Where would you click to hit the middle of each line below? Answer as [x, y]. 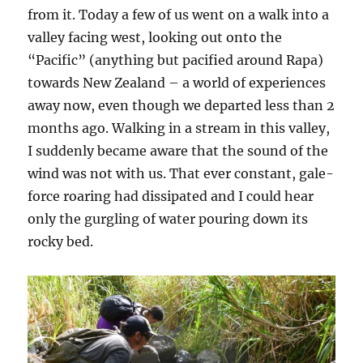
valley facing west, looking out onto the [155, 38]
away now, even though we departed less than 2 [181, 106]
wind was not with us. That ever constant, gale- [181, 174]
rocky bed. [61, 242]
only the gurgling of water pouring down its [168, 219]
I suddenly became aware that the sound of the [178, 151]
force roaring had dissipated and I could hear [171, 196]
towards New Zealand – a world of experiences [177, 83]
